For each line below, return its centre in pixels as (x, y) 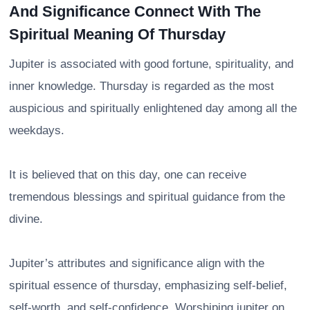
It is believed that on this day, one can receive (128, 174)
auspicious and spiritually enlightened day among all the (153, 108)
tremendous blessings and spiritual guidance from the (147, 197)
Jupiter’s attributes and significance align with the (137, 263)
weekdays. (37, 130)
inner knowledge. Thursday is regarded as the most (142, 86)
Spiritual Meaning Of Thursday (117, 34)
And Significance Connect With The (135, 11)
